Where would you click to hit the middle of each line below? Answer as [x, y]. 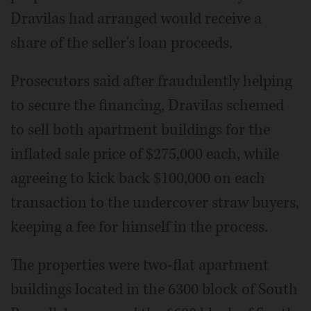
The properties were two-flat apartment [140, 265]
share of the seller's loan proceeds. [121, 43]
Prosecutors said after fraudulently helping [151, 81]
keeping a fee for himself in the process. [139, 227]
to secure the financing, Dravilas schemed [147, 106]
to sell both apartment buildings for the [140, 130]
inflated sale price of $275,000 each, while [145, 154]
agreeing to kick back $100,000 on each [138, 178]
